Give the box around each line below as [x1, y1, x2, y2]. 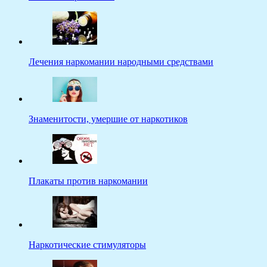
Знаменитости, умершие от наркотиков [29, 114, 188, 125]
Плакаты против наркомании [29, 176, 148, 187]
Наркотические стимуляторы [29, 240, 146, 250]
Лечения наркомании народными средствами [29, 57, 213, 67]
